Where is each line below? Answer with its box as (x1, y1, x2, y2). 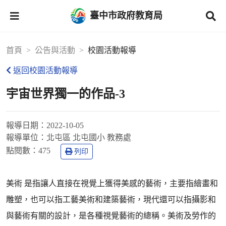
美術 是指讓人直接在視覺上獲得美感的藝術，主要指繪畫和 (6, 179, 218, 188)
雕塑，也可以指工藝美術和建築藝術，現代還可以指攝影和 (6, 195, 216, 204)
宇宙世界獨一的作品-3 (6, 87, 125, 100)
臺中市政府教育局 (90, 10, 162, 21)
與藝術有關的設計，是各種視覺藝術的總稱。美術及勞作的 (6, 211, 216, 220)
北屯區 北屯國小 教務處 (46, 133, 131, 142)
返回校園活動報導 (13, 66, 78, 75)
